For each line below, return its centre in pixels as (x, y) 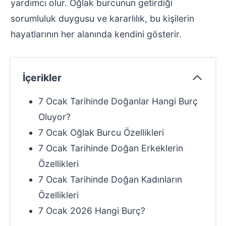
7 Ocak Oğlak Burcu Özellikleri (101, 133)
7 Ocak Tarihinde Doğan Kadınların (110, 180)
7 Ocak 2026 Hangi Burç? (92, 211)
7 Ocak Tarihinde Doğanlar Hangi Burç (118, 101)
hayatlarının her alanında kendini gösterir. (96, 34)
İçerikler (42, 78)
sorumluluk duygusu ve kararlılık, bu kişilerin (102, 19)
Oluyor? (54, 117)
